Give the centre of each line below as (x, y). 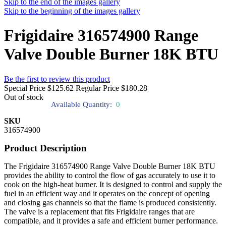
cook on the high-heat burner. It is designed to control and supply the (113, 184)
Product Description (45, 148)
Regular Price (97, 88)
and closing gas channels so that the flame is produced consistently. (110, 202)
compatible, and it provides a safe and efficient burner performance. (111, 220)
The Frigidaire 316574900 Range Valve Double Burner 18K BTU (110, 166)
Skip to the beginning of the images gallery (72, 11)
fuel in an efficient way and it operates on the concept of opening (107, 193)
